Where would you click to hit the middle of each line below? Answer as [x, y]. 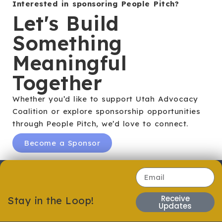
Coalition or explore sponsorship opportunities [106, 111]
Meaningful [70, 63]
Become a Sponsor [62, 143]
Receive [175, 198]
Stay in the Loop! [51, 200]
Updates [175, 206]
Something [67, 43]
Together [57, 83]
